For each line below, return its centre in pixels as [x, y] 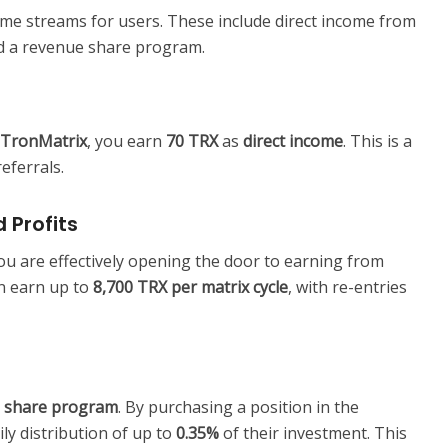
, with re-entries [347, 287]
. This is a [377, 141]
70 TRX [192, 141]
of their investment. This [313, 433]
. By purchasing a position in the [238, 407]
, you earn [126, 141]
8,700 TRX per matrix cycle [190, 287]
